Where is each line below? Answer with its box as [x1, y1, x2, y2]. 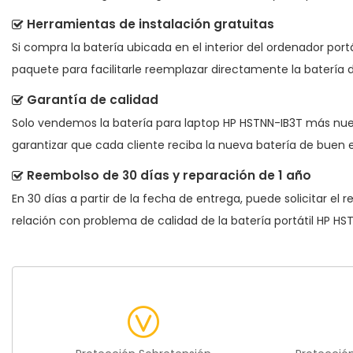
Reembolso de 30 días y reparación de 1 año [27, 167, 311, 184]
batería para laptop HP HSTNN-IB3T [113, 115, 303, 132]
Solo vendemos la [12, 115, 113, 132]
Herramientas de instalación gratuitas [27, 16, 274, 33]
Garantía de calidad [27, 91, 158, 109]
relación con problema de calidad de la [12, 213, 231, 229]
